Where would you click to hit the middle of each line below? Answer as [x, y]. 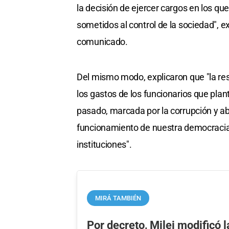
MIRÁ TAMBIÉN [118, 198]
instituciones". [104, 145]
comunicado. [102, 42]
